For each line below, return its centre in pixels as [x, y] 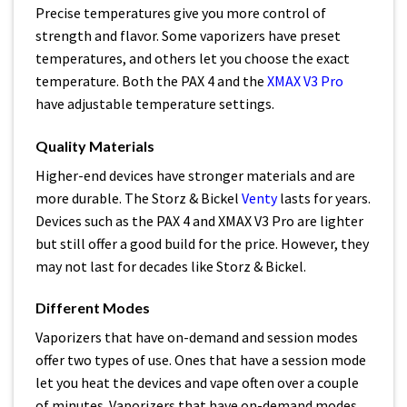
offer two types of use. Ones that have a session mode [201, 360]
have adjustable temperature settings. [155, 103]
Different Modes [93, 308]
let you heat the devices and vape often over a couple [197, 383]
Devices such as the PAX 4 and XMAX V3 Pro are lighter [199, 220]
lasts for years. [325, 198]
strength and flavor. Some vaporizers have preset [188, 35]
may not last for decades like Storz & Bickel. [171, 266]
